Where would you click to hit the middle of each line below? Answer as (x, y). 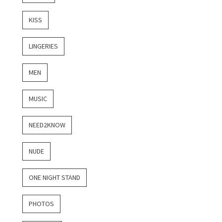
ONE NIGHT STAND (55, 178)
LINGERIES (43, 46)
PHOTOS (41, 204)
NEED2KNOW (47, 125)
